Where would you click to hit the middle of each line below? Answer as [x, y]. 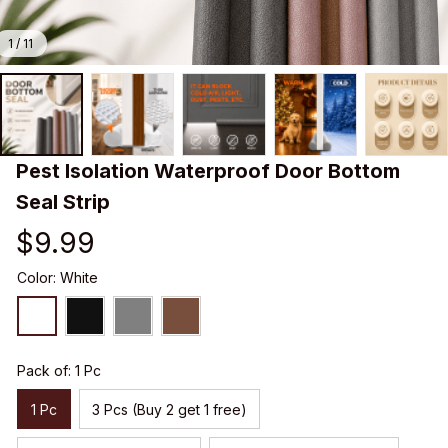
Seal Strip [63, 202]
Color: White [57, 278]
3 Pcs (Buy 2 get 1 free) [169, 409]
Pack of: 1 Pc [59, 371]
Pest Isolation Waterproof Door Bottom [208, 171]
